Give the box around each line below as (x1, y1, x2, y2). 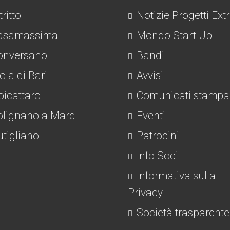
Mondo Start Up (134, 29, 212, 42)
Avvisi (134, 69, 163, 82)
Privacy (128, 186, 163, 199)
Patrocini (134, 129, 179, 142)
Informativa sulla (134, 169, 216, 182)
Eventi (134, 109, 165, 122)
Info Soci (134, 149, 178, 162)
